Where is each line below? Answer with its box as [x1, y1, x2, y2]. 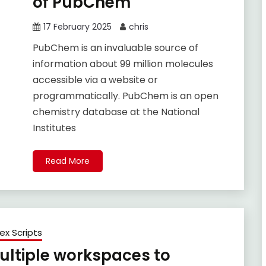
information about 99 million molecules [32, 57, 213, 71]
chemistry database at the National [32, 105, 199, 119]
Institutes [32, 121, 76, 135]
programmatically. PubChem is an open [32, 89, 218, 103]
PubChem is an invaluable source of [32, 41, 198, 55]
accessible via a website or [32, 73, 158, 87]
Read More [45, 155, 90, 167]
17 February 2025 [43, 21, 112, 33]
